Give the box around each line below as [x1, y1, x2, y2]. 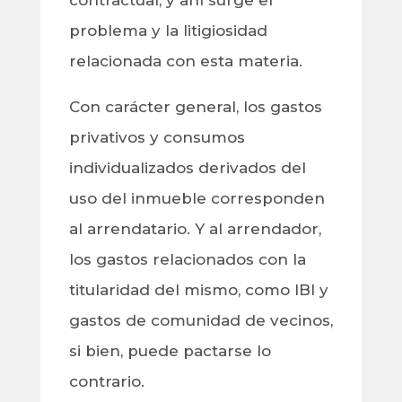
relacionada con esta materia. [68, 52, 307, 71]
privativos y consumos [68, 128, 245, 147]
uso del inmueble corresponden [68, 189, 325, 208]
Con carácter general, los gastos [68, 98, 322, 117]
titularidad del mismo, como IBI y [68, 281, 328, 300]
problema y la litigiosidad [68, 22, 267, 40]
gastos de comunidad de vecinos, [68, 311, 333, 330]
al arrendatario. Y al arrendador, [68, 220, 321, 239]
